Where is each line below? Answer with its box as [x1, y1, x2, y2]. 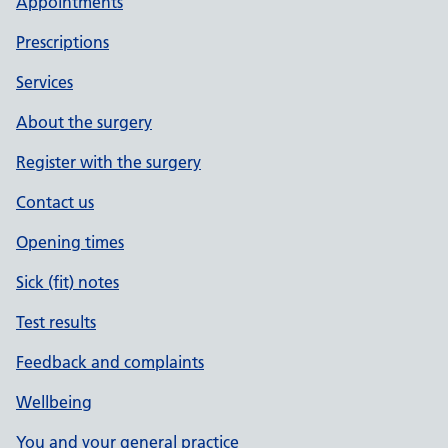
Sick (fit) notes [16, 272, 119, 292]
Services [16, 72, 73, 92]
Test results [16, 312, 96, 332]
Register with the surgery [16, 152, 201, 172]
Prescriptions [16, 32, 109, 52]
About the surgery [16, 112, 152, 132]
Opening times [16, 232, 124, 252]
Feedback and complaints [16, 352, 204, 372]
